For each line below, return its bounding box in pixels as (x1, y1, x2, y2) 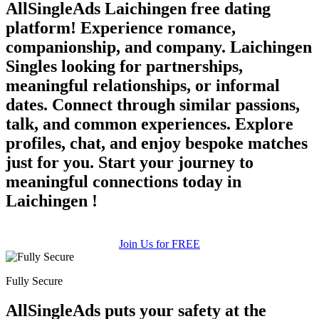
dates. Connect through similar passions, (6, 95, 300, 114)
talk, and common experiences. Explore (6, 114, 293, 133)
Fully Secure (6, 274, 63, 287)
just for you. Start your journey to (6, 152, 253, 172)
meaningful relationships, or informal (6, 75, 280, 95)
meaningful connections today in (6, 172, 241, 191)
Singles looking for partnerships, (6, 56, 243, 75)
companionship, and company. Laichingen (6, 37, 312, 56)
